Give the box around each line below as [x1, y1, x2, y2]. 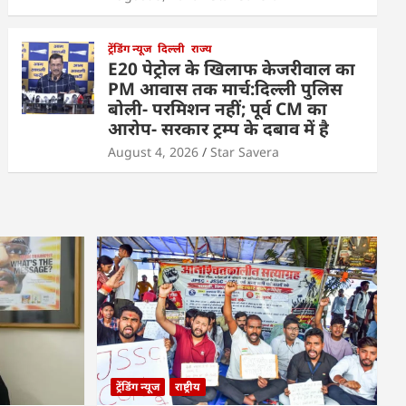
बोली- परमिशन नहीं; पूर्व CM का [108, 97, 328, 121]
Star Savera [210, 143, 280, 161]
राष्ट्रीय [174, 378, 200, 394]
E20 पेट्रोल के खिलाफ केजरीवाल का [108, 57, 356, 82]
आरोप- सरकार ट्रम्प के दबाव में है [108, 117, 330, 141]
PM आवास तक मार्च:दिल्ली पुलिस [108, 77, 343, 101]
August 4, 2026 [108, 143, 199, 161]
